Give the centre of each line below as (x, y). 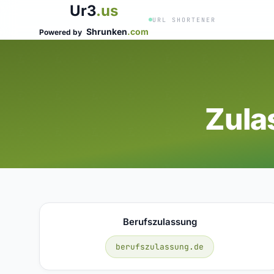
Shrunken (107, 31)
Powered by (61, 32)
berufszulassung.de (160, 246)
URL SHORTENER (184, 20)
